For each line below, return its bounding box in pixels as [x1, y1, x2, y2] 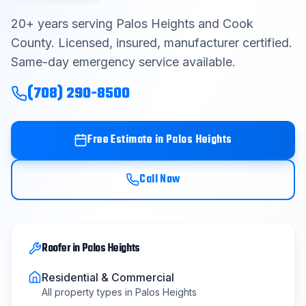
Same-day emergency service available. [11, 55, 236, 69]
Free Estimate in [87, 131, 166, 149]
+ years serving [26, 16, 116, 31]
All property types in [42, 286, 135, 298]
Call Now [139, 171, 180, 189]
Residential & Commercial [42, 270, 174, 284]
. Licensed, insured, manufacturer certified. [51, 36, 292, 50]
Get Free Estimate [106, 64, 189, 82]
